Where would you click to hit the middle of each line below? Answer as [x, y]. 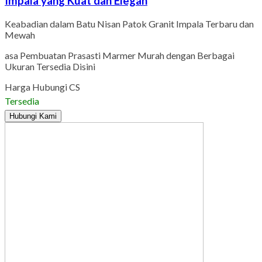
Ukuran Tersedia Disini [50, 66]
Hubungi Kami [33, 116]
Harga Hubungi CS [42, 87]
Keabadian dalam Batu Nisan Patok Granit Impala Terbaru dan [129, 23]
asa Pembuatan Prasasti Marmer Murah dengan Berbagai [120, 55]
